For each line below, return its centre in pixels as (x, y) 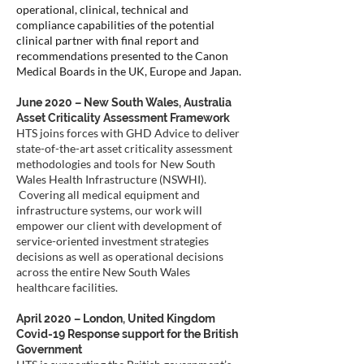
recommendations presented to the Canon (122, 56)
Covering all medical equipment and (108, 195)
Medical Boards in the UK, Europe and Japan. (129, 71)
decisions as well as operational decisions (120, 256)
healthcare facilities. (68, 287)
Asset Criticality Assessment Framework (123, 118)
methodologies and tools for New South (116, 164)
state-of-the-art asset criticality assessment (124, 148)
